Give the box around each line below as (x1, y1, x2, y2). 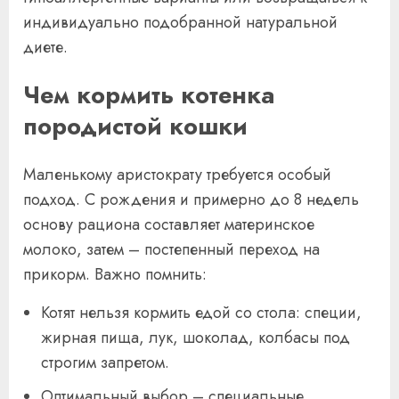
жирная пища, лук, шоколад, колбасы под (41, 325, 350, 349)
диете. (23, 35, 68, 59)
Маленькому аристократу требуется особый (23, 162, 331, 186)
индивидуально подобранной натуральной (23, 10, 338, 34)
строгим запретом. (41, 350, 169, 374)
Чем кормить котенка (23, 77, 274, 113)
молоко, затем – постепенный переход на (23, 237, 320, 261)
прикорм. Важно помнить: (23, 262, 207, 286)
